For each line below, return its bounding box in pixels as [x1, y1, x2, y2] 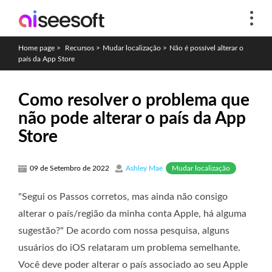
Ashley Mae [126, 165, 163, 172]
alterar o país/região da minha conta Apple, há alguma [18, 208, 246, 219]
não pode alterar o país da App [18, 110, 246, 127]
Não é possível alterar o [169, 44, 243, 52]
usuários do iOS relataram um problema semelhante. [18, 242, 240, 253]
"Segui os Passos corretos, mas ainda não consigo [18, 191, 228, 202]
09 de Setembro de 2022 [30, 165, 109, 172]
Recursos [65, 44, 94, 52]
